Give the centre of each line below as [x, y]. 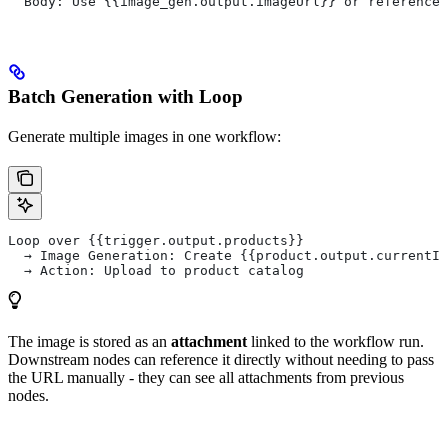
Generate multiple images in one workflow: [144, 136]
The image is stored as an [89, 341]
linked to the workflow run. [335, 341]
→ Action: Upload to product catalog [156, 270]
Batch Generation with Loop [125, 96]
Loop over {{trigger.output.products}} [156, 240]
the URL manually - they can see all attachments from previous [206, 377]
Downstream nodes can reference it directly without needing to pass [221, 359]
